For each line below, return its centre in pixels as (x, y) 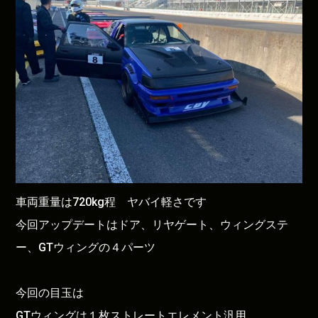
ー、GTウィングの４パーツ (86, 248)
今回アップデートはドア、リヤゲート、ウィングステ (152, 225)
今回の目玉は (50, 293)
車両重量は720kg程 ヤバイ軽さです (111, 202)
